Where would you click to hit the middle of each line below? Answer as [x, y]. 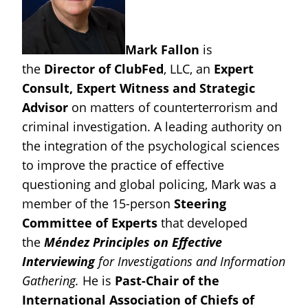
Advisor [47, 108]
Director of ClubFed [104, 69]
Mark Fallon [162, 50]
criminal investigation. [86, 127]
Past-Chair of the [167, 281]
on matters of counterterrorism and [175, 108]
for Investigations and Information [190, 262]
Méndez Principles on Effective [133, 242]
